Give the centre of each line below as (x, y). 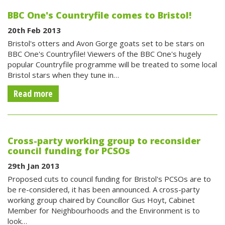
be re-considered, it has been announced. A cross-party (104, 189)
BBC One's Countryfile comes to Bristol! (99, 15)
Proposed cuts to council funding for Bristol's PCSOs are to (109, 179)
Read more (33, 93)
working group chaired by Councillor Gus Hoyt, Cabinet (101, 200)
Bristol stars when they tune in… (63, 75)
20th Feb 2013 (34, 30)
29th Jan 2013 (33, 166)
